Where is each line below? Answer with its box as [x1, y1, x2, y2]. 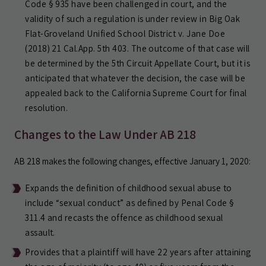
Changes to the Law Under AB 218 [14, 126, 196, 142]
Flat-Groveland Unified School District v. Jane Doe [25, 27, 226, 39]
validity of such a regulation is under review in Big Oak [25, 12, 240, 24]
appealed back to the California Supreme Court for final [25, 87, 247, 99]
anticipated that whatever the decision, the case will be [25, 72, 246, 84]
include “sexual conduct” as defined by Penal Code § [25, 197, 235, 208]
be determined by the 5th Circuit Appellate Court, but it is [25, 57, 251, 69]
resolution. [25, 102, 68, 113]
